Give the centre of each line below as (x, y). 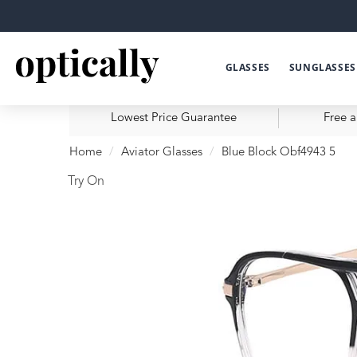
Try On (86, 182)
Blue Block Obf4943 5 (279, 153)
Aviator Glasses (162, 153)
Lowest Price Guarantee (174, 118)
